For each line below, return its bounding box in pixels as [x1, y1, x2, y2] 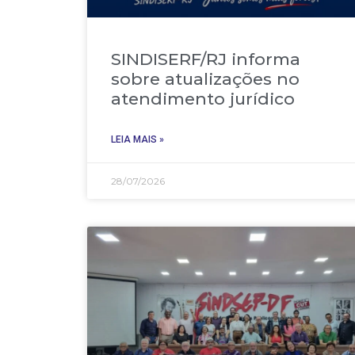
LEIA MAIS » [111, 133, 164, 145]
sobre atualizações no [111, 68, 300, 89]
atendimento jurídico [111, 88, 295, 109]
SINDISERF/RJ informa [111, 48, 300, 69]
